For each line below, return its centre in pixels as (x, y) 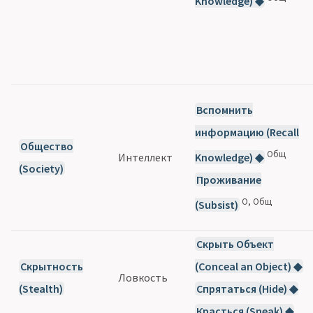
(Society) (42, 168)
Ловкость (143, 277)
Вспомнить (224, 109)
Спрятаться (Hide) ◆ (247, 288)
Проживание (228, 180)
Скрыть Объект (235, 243)
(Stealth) (41, 288)
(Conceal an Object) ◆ (249, 266)
